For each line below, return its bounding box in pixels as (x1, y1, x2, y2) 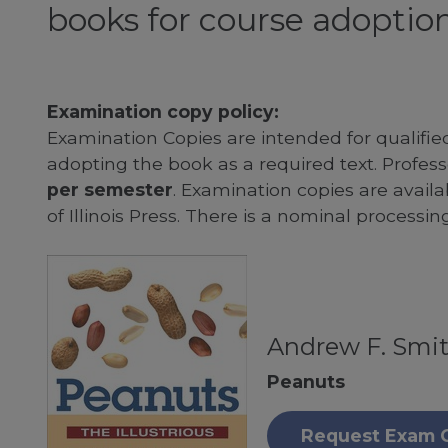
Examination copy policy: (46, 100, 279, 122)
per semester (46, 178, 173, 200)
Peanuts (266, 371, 345, 393)
